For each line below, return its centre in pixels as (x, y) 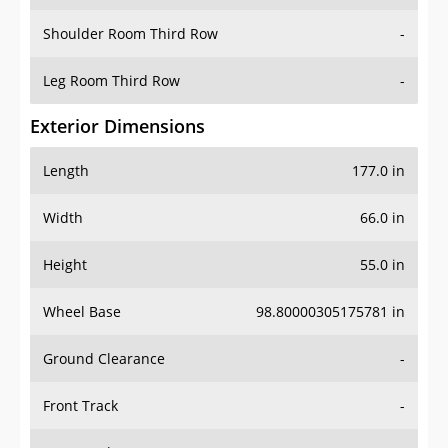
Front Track (80, 406)
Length (66, 171)
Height (65, 265)
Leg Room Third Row (111, 81)
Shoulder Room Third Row (130, 34)
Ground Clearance (104, 359)
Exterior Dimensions (117, 126)
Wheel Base (82, 312)
